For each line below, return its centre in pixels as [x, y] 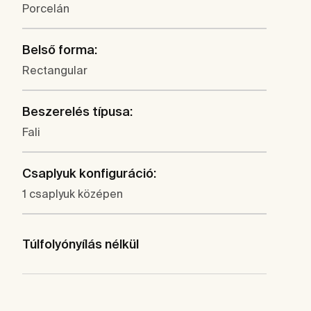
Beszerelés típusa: [77, 112]
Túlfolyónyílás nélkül [81, 244]
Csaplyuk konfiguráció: [89, 174]
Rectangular [55, 70]
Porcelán [46, 9]
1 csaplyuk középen [73, 194]
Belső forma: [60, 50]
